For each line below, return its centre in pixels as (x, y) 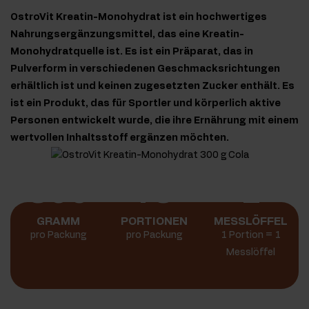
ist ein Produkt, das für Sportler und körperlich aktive (146, 104)
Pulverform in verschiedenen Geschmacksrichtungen (145, 69)
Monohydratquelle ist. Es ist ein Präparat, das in (132, 52)
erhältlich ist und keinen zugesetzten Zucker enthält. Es (152, 87)
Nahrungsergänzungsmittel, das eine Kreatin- (127, 35)
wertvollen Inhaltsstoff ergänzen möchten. (120, 138)
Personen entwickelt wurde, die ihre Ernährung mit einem (154, 121)
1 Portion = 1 (250, 236)
